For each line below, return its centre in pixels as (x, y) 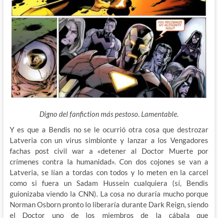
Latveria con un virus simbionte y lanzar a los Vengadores (109, 140)
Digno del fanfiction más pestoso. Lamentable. (109, 114)
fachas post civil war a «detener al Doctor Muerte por (109, 151)
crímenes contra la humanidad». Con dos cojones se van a (109, 161)
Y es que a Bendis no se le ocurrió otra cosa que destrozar (109, 129)
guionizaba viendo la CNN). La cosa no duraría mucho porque (109, 193)
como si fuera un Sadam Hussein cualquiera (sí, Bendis (109, 183)
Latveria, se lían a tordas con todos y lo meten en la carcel (109, 172)
